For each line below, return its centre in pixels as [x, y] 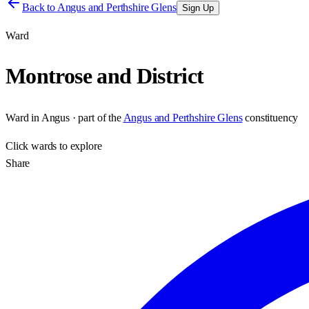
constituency [272, 117]
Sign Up [198, 8]
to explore [79, 146]
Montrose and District [105, 76]
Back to [40, 7]
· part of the [95, 117]
